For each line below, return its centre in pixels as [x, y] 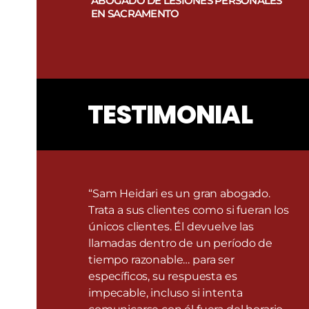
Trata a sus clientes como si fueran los [189, 210]
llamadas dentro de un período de [180, 243]
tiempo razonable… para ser [161, 259]
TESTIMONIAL [170, 114]
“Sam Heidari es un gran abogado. [179, 193]
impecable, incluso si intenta [166, 292]
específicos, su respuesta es [163, 276]
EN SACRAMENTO [135, 14]
